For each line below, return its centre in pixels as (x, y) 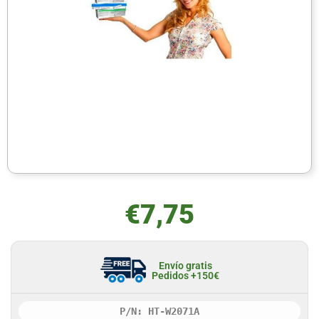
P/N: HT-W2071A (159, 312)
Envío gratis (185, 265)
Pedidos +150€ (185, 275)
